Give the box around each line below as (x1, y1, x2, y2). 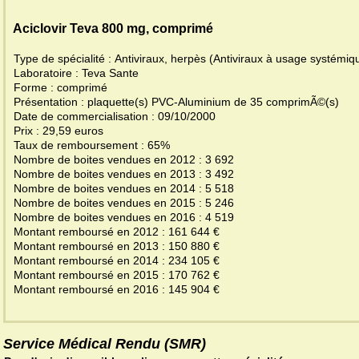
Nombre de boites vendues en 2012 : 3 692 (14, 153, 237, 167)
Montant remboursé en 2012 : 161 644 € (14, 225, 223, 239)
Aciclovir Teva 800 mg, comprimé (13, 22, 213, 36)
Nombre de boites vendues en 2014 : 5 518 (14, 182, 237, 196)
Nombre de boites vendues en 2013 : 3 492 (14, 167, 237, 181)
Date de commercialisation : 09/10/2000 (14, 110, 219, 123)
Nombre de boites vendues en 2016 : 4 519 (14, 211, 237, 224)
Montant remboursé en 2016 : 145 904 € (14, 283, 220, 296)
